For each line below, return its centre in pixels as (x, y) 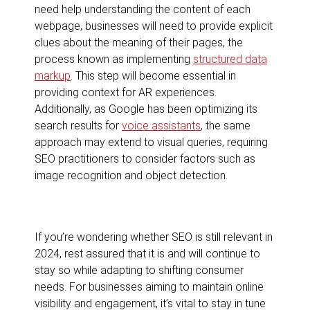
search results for (78, 125)
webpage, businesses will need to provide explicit (154, 26)
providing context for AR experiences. (126, 92)
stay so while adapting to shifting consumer (139, 270)
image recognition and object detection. (131, 175)
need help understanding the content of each (143, 9)
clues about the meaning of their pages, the (139, 42)
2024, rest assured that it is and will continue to (147, 253)
